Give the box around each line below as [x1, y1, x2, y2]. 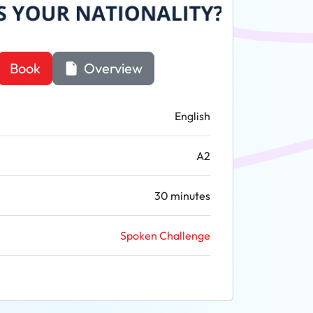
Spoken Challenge [120, 228, 210, 242]
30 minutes [154, 189, 210, 203]
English [175, 109, 210, 123]
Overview [80, 59, 143, 77]
